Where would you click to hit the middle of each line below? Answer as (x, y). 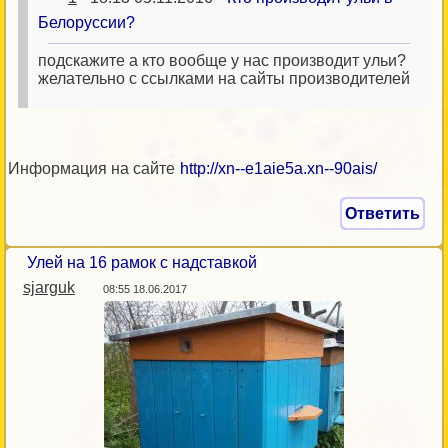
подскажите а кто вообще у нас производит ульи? (222, 60)
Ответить (382, 213)
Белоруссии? (86, 22)
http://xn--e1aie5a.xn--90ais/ (278, 168)
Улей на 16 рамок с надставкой (142, 262)
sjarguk (49, 287)
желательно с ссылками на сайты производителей (224, 78)
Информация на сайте (93, 168)
